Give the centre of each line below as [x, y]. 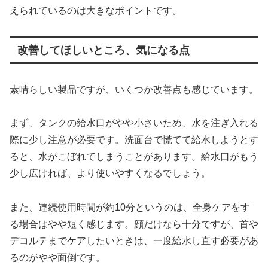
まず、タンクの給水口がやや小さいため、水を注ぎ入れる [134, 123]
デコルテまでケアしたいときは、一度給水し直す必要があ [134, 241]
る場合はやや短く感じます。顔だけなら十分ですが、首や [134, 224]
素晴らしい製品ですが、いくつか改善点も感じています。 [134, 89]
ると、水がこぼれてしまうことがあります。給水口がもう [134, 157]
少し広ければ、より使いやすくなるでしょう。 [110, 173]
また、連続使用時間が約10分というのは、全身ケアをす [130, 208]
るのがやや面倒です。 [57, 258]
